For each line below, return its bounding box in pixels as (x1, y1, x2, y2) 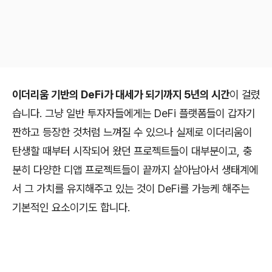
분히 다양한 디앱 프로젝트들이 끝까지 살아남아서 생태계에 (12, 163, 258, 177)
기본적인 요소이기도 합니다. (12, 201, 130, 214)
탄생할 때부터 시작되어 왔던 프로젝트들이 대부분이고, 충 (12, 144, 252, 158)
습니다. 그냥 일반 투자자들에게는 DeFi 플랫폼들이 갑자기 (12, 107, 255, 120)
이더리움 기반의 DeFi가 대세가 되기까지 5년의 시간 (12, 88, 229, 101)
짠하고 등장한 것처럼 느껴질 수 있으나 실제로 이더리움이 (12, 126, 252, 139)
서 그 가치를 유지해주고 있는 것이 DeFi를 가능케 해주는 (12, 182, 250, 195)
